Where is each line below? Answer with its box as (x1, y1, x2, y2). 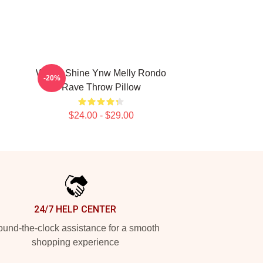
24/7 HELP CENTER (34, 204, 116, 215)
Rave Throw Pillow (61, 82, 141, 92)
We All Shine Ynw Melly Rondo (36, 68, 166, 78)
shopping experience (31, 237, 119, 247)
